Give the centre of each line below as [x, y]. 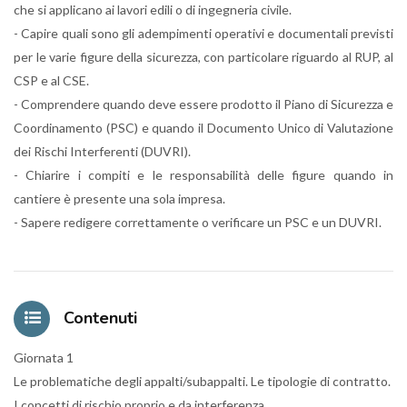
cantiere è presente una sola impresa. [119, 199]
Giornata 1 [44, 357]
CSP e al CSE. [51, 80]
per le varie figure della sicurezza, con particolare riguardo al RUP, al [203, 57]
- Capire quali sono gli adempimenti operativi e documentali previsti [203, 33]
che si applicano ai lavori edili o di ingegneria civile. [153, 10]
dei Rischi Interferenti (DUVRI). [102, 151]
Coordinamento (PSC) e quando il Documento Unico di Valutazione [203, 128]
